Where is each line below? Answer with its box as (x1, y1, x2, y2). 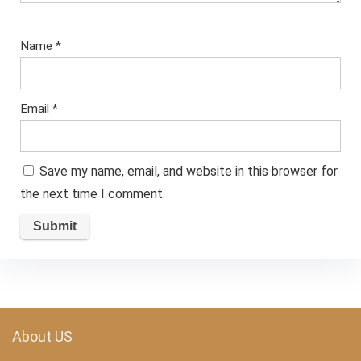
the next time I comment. (19, 185, 165, 201)
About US (12, 328, 73, 346)
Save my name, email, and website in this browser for (39, 163, 338, 179)
